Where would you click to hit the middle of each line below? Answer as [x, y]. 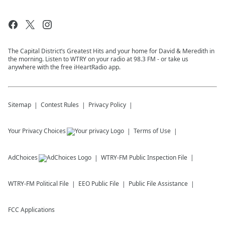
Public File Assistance [158, 184]
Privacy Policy [107, 105]
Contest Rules [60, 105]
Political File [52, 184]
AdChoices [23, 158]
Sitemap [20, 105]
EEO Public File [99, 184]
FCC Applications [31, 210]
